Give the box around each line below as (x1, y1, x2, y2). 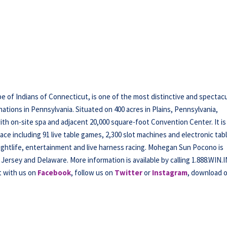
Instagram (152, 168, 188, 177)
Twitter (115, 168, 143, 177)
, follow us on (71, 168, 115, 177)
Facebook (37, 168, 71, 177)
